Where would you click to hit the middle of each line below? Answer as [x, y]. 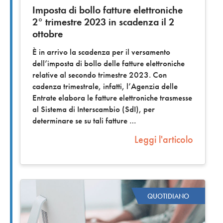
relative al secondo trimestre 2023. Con [100, 75]
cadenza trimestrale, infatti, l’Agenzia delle [105, 87]
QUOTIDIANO [168, 196]
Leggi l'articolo [164, 140]
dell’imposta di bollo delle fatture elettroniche [109, 64]
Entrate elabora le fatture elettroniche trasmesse [112, 98]
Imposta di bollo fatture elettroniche [108, 10]
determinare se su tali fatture [81, 121]
